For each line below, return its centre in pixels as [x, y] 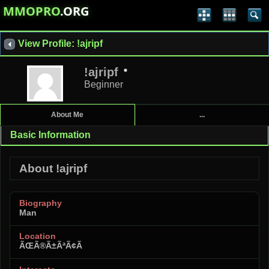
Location [38, 236]
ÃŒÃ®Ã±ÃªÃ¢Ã [52, 246]
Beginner [104, 84]
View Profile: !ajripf [60, 43]
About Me [68, 115]
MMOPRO [32, 11]
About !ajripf [53, 168]
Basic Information [50, 135]
